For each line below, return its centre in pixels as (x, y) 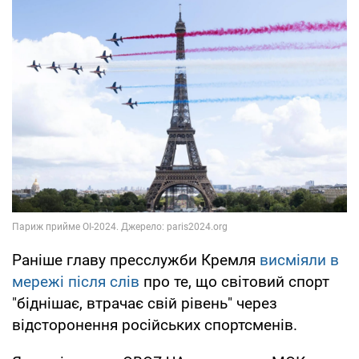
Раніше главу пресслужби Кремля (136, 260)
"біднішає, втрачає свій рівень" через (145, 303)
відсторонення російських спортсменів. (155, 325)
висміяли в (299, 260)
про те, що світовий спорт (234, 281)
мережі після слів (76, 281)
